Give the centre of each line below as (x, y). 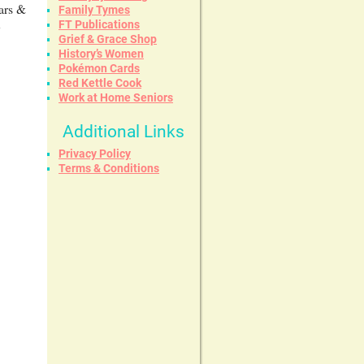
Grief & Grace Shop (108, 39)
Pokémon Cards (99, 68)
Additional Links (123, 131)
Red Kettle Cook (100, 82)
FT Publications (99, 24)
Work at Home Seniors (116, 97)
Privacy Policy (95, 153)
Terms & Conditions (109, 168)
